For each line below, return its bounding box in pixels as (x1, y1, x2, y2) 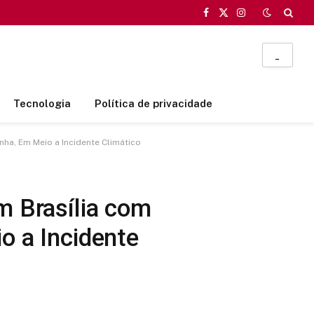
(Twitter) (222, 27, 261, 39)
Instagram (240, 13, 287, 25)
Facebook (205, 13, 251, 25)
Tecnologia (13, 97, 71, 109)
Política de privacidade (94, 97, 212, 109)
